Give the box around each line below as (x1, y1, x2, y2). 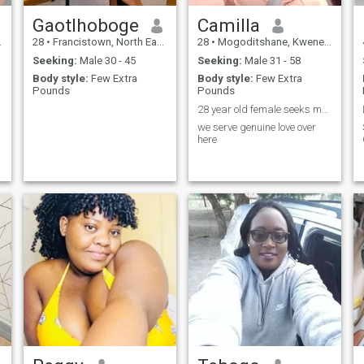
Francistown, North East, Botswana (50, 36, 157, 49)
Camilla (197, 15, 260, 37)
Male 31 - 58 (241, 54, 301, 67)
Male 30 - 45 (76, 54, 136, 67)
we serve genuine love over (197, 121, 316, 134)
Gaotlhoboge (32, 15, 139, 37)
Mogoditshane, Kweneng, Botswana (214, 36, 324, 49)
